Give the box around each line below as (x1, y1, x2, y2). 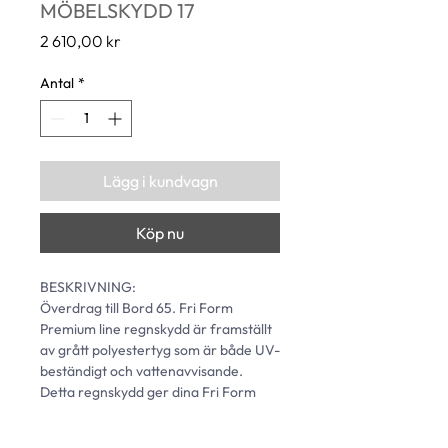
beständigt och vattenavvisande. (40, 362, 246, 381)
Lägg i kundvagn (102, 171, 218, 192)
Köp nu (136, 223, 184, 244)
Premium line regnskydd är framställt (40, 320, 275, 339)
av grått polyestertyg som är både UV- (40, 341, 280, 360)
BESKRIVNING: (40, 278, 139, 297)
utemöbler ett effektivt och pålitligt (40, 404, 259, 423)
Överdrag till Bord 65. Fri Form (40, 299, 236, 318)
